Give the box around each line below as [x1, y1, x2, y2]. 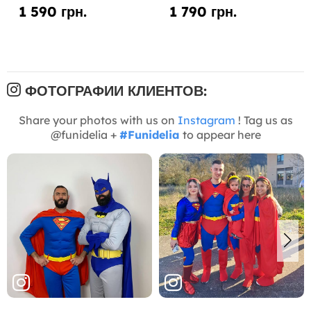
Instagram [177, 112, 235, 127]
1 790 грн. [169, 2, 237, 20]
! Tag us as [235, 112, 293, 127]
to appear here [179, 127, 261, 142]
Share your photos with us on [18, 112, 178, 127]
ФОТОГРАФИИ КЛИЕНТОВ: [21, 81, 207, 99]
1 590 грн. [19, 2, 87, 20]
